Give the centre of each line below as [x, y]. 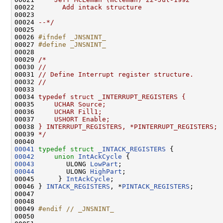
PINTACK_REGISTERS [156, 186]
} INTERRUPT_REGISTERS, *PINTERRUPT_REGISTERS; [128, 126]
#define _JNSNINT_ [72, 44]
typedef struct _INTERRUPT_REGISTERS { [112, 97]
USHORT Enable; [74, 119]
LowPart [104, 164]
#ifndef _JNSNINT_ [72, 37]
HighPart [106, 171]
